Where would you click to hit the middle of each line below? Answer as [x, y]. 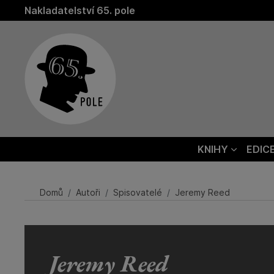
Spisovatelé [137, 192]
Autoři [88, 192]
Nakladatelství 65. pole [80, 10]
